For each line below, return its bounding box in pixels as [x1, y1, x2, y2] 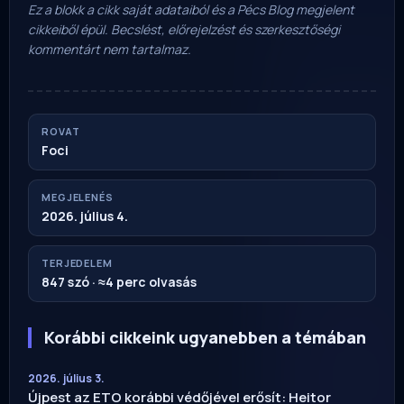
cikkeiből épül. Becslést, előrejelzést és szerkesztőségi [28, 21, 340, 39]
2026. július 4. [41, 207, 128, 225]
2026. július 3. [28, 371, 105, 387]
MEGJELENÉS [41, 190, 114, 205]
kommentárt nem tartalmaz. [28, 41, 191, 59]
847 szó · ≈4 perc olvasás [41, 273, 197, 291]
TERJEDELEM [41, 256, 113, 271]
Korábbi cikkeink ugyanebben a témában [44, 326, 366, 349]
